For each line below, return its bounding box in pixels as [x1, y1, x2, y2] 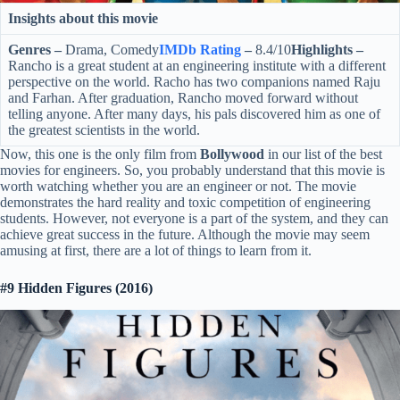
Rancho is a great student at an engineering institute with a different [8, 58, 386, 74]
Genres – [8, 42, 65, 58]
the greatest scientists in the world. [8, 122, 211, 138]
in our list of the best [268, 146, 382, 162]
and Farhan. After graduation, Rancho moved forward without [8, 90, 358, 106]
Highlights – [291, 42, 363, 58]
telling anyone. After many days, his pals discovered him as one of [8, 106, 380, 122]
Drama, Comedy [65, 42, 159, 58]
